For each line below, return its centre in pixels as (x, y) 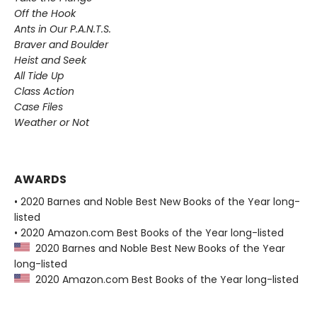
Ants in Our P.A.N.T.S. (63, 29)
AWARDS (40, 180)
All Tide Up (39, 76)
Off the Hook (45, 14)
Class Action (44, 92)
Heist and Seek (50, 60)
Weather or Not (52, 123)
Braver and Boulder (61, 45)
